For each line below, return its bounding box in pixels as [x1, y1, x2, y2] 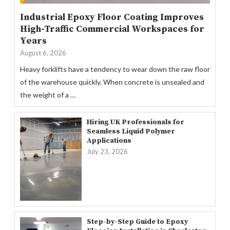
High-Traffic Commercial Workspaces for [20, 23, 204, 35]
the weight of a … [20, 90, 75, 99]
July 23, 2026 [87, 147, 128, 156]
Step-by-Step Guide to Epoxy [87, 217, 188, 226]
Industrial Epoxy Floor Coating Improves [20, 11, 204, 23]
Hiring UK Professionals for [87, 117, 184, 127]
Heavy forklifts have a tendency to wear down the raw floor [20, 64, 210, 73]
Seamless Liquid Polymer [87, 126, 175, 136]
